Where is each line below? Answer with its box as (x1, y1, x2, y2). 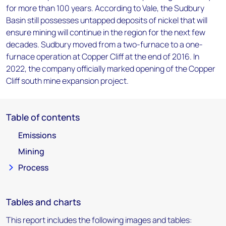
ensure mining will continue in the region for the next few (6, 27, 205, 38)
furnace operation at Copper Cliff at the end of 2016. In (6, 51, 199, 62)
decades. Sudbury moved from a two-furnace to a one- (6, 39, 203, 50)
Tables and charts (6, 196, 81, 208)
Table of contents (6, 111, 80, 123)
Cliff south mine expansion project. (6, 75, 129, 86)
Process (18, 162, 48, 173)
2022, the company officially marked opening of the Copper (6, 63, 215, 74)
